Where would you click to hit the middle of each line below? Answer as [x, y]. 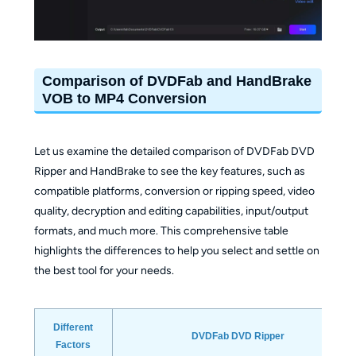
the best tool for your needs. [105, 270]
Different [74, 327]
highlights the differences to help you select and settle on [176, 250]
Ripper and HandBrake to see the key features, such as [169, 171]
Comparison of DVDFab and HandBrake [177, 81]
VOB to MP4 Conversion [125, 98]
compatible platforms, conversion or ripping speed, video [174, 191]
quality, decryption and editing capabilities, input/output [171, 211]
